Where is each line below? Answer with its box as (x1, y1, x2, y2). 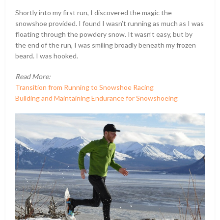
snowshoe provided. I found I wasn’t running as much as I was (15, 19, 204, 27)
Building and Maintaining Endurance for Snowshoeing (15, 93, 178, 102)
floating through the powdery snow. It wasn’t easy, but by (15, 29, 193, 38)
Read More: (15, 72, 51, 81)
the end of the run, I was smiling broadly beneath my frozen (15, 40, 196, 49)
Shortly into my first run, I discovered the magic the (15, 8, 172, 17)
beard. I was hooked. (15, 51, 79, 60)
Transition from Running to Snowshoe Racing (15, 82, 154, 91)
